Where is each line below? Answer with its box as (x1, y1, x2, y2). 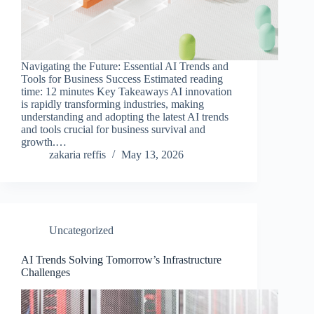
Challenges (21, 266, 70, 279)
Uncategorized (49, 224, 114, 237)
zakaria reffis (49, 149, 106, 161)
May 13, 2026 (121, 149, 184, 161)
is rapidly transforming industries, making (21, 98, 204, 111)
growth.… (21, 136, 67, 149)
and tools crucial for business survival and (21, 123, 205, 136)
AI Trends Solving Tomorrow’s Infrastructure (21, 254, 221, 266)
